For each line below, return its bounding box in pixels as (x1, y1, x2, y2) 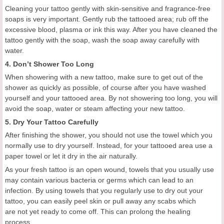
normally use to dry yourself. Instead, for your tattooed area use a (5, 141, 212, 150)
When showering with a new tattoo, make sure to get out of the (5, 73, 203, 81)
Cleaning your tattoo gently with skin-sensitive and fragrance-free (5, 4, 210, 13)
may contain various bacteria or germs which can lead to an (5, 176, 193, 184)
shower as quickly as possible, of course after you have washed (5, 83, 206, 92)
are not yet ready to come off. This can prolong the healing (5, 207, 190, 216)
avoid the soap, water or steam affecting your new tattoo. (5, 104, 185, 113)
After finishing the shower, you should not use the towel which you (5, 131, 212, 139)
